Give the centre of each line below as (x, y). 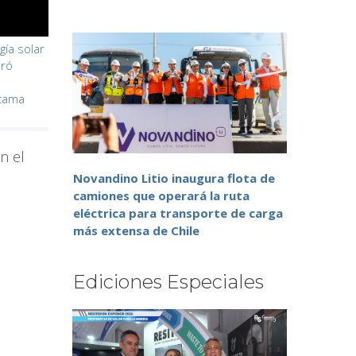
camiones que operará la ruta (161, 196)
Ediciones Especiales (168, 282)
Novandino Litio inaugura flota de (174, 178)
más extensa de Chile (136, 231)
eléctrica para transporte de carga (178, 213)
